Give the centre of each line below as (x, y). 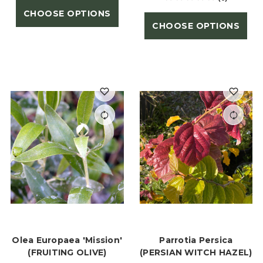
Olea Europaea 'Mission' (67, 240)
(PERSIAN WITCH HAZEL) (196, 252)
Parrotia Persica (196, 240)
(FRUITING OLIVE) (67, 252)
